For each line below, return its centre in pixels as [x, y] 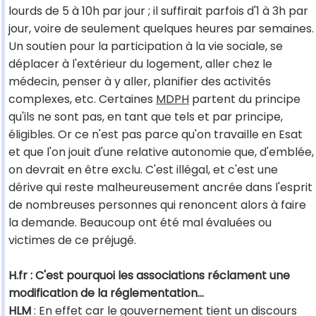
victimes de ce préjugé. [72, 241]
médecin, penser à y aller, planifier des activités [140, 82]
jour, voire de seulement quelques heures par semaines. [161, 29]
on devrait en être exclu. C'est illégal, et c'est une [143, 170]
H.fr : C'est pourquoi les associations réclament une [149, 276]
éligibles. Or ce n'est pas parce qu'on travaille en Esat [156, 135]
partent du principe [245, 99]
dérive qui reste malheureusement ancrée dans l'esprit [160, 188]
